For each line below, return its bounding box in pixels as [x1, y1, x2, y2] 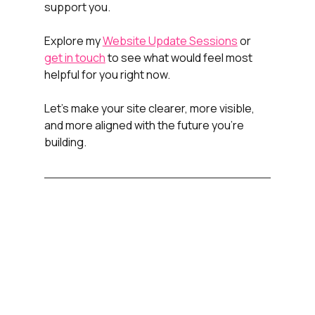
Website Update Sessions [102, 33, 238, 49]
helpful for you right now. [44, 67, 170, 83]
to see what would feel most [105, 50, 255, 66]
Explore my [44, 33, 103, 49]
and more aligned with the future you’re [44, 117, 246, 134]
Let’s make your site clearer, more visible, [44, 101, 257, 117]
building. [44, 134, 86, 150]
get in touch [44, 50, 105, 66]
